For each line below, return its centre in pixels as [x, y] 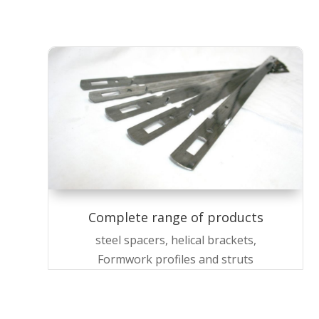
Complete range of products [176, 218]
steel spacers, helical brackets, [176, 240]
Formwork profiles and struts [176, 260]
